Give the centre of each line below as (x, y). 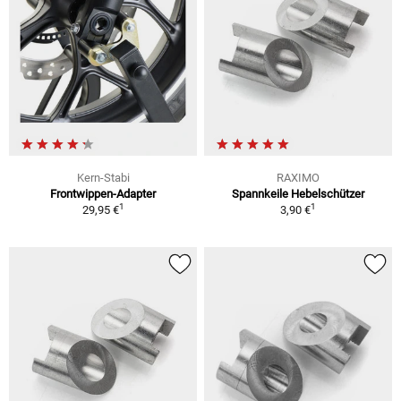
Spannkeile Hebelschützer (298, 193)
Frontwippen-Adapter (103, 193)
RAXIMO (298, 177)
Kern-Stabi (103, 177)
